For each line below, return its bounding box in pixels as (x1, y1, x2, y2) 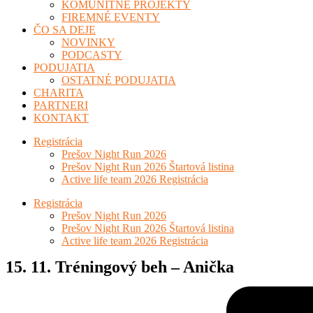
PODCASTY (61, 49, 122, 61)
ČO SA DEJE (34, 24, 96, 36)
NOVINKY (61, 36, 115, 48)
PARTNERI (34, 99, 88, 111)
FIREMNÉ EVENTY (61, 11, 160, 23)
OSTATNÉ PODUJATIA (61, 74, 176, 86)
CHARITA (34, 87, 84, 99)
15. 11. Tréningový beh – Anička (6, 258, 234, 276)
